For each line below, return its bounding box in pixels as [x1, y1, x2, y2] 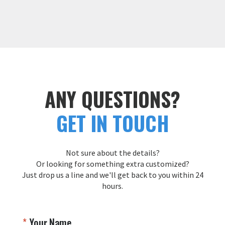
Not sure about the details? [65, 147, 160, 158]
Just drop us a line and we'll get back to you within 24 [22, 169, 203, 180]
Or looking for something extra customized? [36, 158, 189, 169]
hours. [102, 180, 123, 191]
